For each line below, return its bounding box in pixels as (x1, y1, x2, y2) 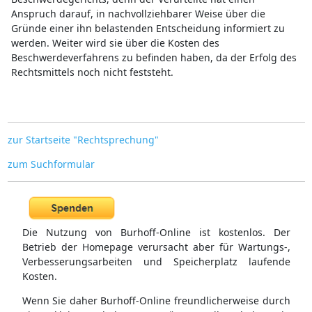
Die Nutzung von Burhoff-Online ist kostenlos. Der (22, 226, 290, 240)
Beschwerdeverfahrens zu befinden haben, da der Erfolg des (10, 50, 297, 64)
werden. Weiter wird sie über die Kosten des (10, 36, 219, 49)
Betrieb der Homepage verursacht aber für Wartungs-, (22, 240, 290, 254)
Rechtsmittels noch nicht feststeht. (10, 65, 173, 79)
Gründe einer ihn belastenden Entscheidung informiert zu (10, 21, 285, 35)
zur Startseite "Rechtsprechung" (7, 132, 159, 146)
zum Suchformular (7, 157, 95, 171)
